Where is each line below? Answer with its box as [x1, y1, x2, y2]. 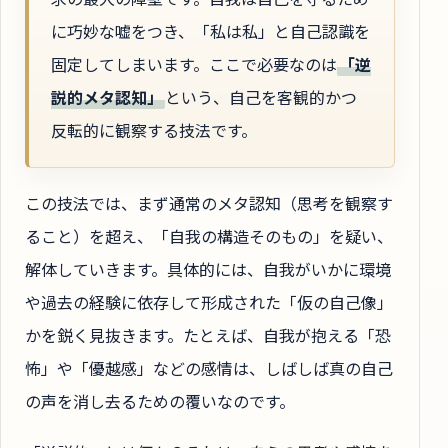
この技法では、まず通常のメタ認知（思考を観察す [25, 190, 393, 215]
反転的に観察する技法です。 [51, 118, 257, 143]
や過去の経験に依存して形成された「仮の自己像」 [25, 289, 393, 314]
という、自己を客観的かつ [164, 85, 357, 110]
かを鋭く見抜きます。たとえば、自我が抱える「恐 [25, 322, 391, 347]
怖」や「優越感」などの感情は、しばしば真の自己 [25, 355, 393, 380]
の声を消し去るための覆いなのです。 [25, 388, 295, 413]
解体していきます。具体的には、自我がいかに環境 [25, 256, 391, 281]
